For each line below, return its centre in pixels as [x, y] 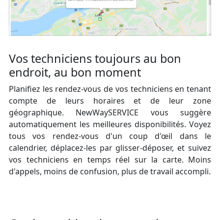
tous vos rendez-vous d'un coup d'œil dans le [110, 136]
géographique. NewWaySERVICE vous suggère [110, 112]
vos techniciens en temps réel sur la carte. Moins [110, 159]
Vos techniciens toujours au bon [95, 58]
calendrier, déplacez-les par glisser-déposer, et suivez [110, 148]
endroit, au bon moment [75, 72]
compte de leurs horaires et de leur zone [110, 100]
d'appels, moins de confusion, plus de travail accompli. [110, 171]
